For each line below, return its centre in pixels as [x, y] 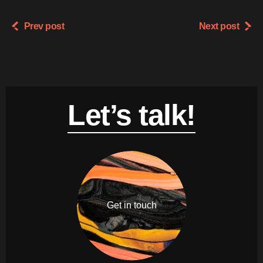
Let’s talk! [131, 115]
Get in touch [131, 205]
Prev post [44, 26]
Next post [219, 26]
